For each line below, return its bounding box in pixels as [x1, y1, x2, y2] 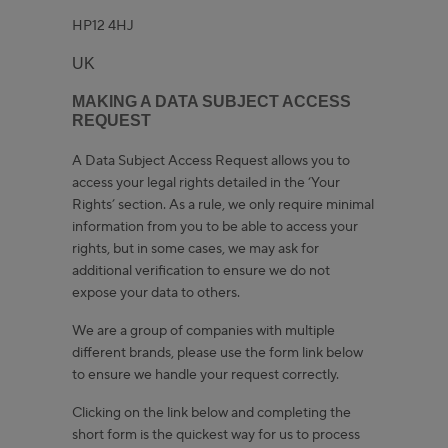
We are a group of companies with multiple [72, 321, 335, 340]
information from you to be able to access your [72, 217, 358, 236]
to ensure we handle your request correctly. [72, 365, 339, 384]
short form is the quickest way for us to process [72, 425, 360, 444]
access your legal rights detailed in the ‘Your [72, 173, 340, 192]
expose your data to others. [72, 283, 243, 302]
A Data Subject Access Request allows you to [72, 151, 350, 170]
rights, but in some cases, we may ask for [72, 239, 319, 258]
